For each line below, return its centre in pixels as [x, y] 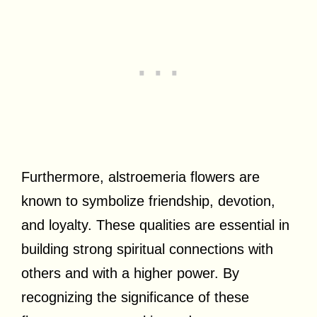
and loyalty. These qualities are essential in [155, 225]
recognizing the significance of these [135, 297]
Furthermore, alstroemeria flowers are [140, 177]
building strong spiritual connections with [147, 249]
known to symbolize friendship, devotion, [148, 201]
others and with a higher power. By [130, 273]
